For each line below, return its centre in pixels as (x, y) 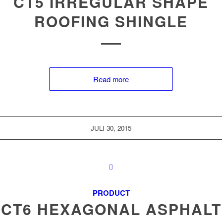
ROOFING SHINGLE (111, 21)
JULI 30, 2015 (111, 128)
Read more (111, 79)
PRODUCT (111, 193)
